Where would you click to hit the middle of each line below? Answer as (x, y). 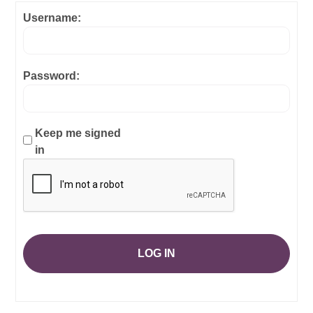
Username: (52, 18)
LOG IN (156, 253)
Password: (51, 75)
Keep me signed (78, 133)
